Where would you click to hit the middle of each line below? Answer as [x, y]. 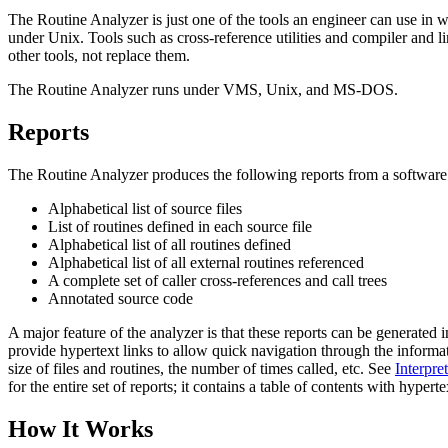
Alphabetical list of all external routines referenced [206, 262]
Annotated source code [120, 298]
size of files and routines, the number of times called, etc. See [201, 368]
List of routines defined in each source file [180, 226]
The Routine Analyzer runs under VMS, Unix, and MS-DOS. [203, 90]
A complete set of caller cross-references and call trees [217, 280]
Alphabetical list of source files [145, 208]
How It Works [80, 428]
